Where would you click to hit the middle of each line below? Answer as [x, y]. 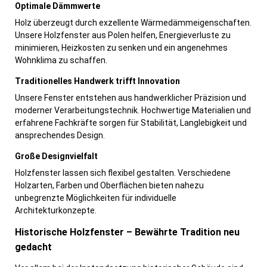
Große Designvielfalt [56, 156]
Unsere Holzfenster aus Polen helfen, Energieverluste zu [123, 35]
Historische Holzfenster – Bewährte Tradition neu [127, 232]
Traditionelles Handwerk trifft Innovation [97, 81]
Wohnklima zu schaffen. [61, 60]
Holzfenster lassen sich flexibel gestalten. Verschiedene [123, 173]
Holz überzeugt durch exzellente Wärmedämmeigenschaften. [133, 23]
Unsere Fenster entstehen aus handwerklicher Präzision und [131, 98]
